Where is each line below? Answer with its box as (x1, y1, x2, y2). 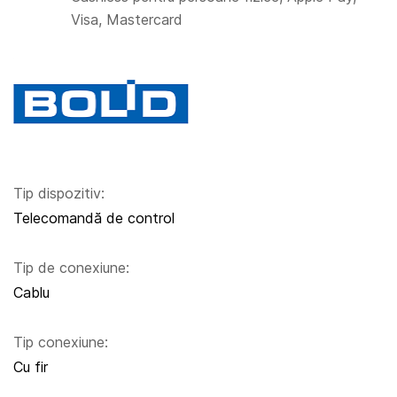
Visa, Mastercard (71, 11, 183, 28)
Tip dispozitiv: (13, 183, 105, 202)
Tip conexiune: (13, 332, 108, 351)
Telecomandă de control (13, 208, 175, 227)
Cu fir (13, 357, 48, 376)
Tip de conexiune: (13, 258, 129, 276)
